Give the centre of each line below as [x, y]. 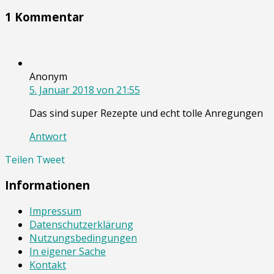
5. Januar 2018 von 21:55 [85, 90]
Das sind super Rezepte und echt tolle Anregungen [146, 113]
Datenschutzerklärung [81, 224]
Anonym [48, 76]
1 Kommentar [44, 17]
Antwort [48, 136]
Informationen [47, 185]
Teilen [19, 159]
